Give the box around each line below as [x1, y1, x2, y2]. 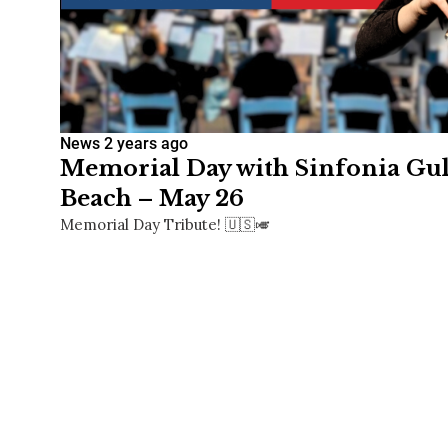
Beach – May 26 [60, 185, 244, 213]
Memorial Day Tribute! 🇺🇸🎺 [60, 215, 270, 235]
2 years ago [104, 134, 188, 154]
